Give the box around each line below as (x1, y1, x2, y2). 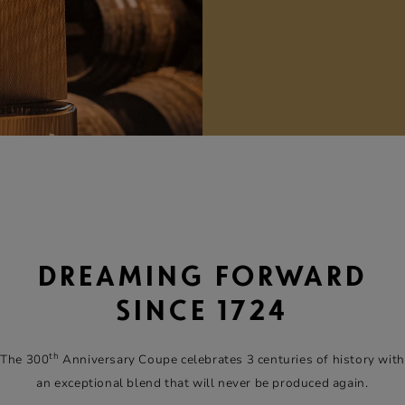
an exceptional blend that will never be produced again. (36, 375, 369, 392)
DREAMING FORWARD (38, 265, 367, 293)
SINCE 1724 (117, 299, 288, 327)
